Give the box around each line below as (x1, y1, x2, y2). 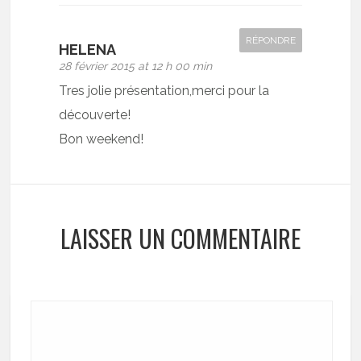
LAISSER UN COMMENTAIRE (60, 220, 301, 256)
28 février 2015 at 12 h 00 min (59, 60, 213, 73)
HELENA (59, 41, 117, 58)
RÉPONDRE (245, 35, 296, 46)
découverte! (59, 107, 131, 122)
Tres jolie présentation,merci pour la (59, 83, 270, 98)
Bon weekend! (59, 131, 144, 147)
